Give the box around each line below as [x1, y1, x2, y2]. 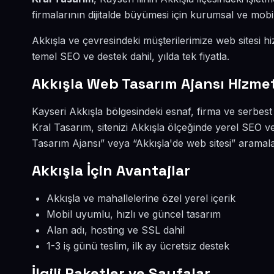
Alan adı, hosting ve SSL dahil [46, 224, 185, 236]
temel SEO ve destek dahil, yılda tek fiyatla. [32, 50, 229, 62]
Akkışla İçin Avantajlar [32, 161, 190, 180]
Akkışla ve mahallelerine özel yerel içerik [46, 192, 235, 204]
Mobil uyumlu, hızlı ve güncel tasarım [46, 208, 221, 220]
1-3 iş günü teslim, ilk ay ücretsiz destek [46, 240, 229, 252]
